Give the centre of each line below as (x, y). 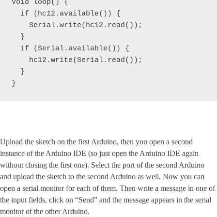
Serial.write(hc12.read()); (77, 25)
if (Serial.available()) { (70, 49)
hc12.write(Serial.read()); (77, 60)
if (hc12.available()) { (66, 14)
